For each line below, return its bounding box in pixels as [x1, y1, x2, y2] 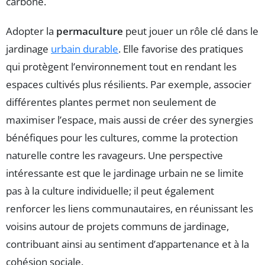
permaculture [56, 24, 123, 38]
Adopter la [6, 24, 56, 38]
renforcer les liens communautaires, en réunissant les [6, 202, 253, 216]
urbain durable [51, 42, 118, 56]
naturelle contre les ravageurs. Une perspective [6, 148, 223, 163]
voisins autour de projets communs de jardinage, [6, 219, 229, 234]
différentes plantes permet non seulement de [6, 95, 216, 109]
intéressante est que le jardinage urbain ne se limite [6, 166, 244, 180]
